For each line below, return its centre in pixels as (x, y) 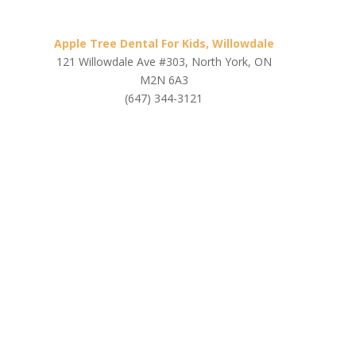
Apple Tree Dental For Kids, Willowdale (164, 43)
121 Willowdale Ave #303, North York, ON (164, 62)
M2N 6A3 (164, 80)
